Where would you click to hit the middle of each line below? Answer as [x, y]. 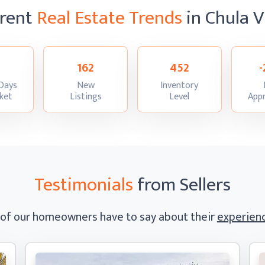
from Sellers [182, 185]
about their [188, 217]
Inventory [180, 85]
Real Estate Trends [109, 18]
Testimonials [84, 185]
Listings [85, 97]
